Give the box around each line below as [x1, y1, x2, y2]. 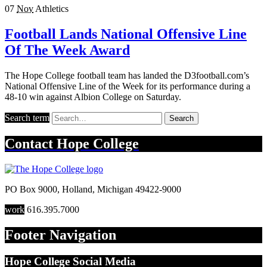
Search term [5, 112, 49, 123]
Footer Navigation [5, 227, 116, 243]
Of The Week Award [5, 42, 130, 58]
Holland [62, 184, 92, 195]
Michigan [97, 184, 133, 195]
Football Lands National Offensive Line [5, 26, 247, 42]
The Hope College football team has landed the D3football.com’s [5, 70, 249, 80]
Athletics [35, 3, 69, 14]
